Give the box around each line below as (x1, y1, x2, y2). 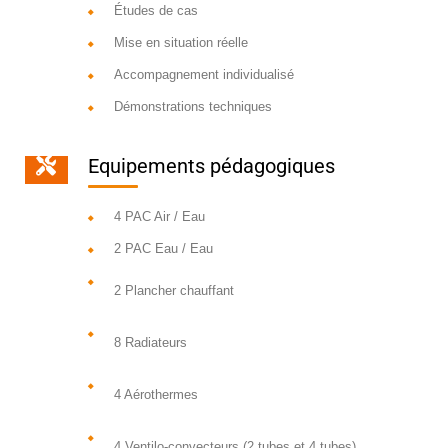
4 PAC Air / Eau (113, 209, 205, 225)
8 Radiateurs (113, 335, 187, 351)
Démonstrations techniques (113, 99, 272, 115)
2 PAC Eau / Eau (113, 241, 213, 257)
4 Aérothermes (113, 387, 198, 403)
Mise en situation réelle (113, 35, 248, 51)
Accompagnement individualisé (113, 67, 294, 83)
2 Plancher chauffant (113, 283, 234, 299)
